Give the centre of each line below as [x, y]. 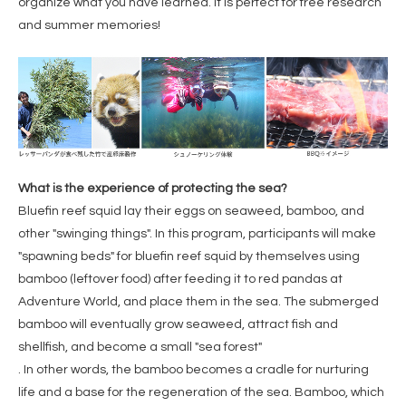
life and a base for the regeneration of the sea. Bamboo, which [201, 393]
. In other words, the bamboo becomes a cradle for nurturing [193, 370]
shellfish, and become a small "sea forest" [140, 348]
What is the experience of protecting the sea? [153, 189]
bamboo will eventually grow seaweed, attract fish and [178, 325]
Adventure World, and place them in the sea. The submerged [198, 302]
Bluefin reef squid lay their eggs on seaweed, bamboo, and [191, 212]
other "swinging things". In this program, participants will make [197, 234]
